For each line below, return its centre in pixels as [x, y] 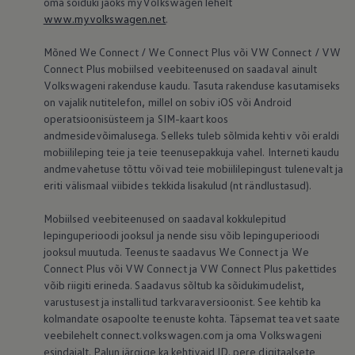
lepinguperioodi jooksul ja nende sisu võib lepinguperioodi [181, 235]
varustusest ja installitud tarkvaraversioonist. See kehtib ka [182, 302]
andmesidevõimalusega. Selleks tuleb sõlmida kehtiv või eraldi [191, 136]
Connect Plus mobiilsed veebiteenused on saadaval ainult [180, 69]
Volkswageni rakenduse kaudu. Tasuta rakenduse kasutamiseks [191, 86]
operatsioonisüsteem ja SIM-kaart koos [136, 119]
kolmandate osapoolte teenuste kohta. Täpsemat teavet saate [191, 319]
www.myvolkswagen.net [105, 19]
